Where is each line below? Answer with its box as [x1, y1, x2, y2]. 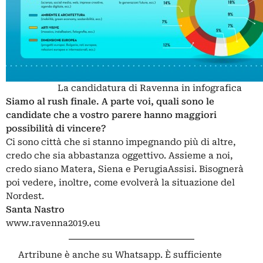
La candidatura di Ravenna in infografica [58, 83, 242, 93]
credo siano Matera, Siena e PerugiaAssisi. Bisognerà [6, 164, 244, 174]
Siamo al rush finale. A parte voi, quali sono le [6, 96, 214, 107]
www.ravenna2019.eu [6, 218, 100, 228]
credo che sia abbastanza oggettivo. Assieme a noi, [6, 150, 233, 161]
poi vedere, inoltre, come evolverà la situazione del [6, 177, 235, 188]
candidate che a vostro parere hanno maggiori [6, 110, 217, 120]
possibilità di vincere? [6, 123, 106, 134]
